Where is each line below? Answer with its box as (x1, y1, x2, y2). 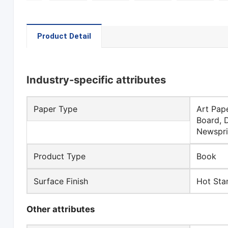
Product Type (34, 151, 86, 162)
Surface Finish (34, 176, 89, 187)
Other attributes (26, 204, 95, 215)
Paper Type (34, 104, 78, 115)
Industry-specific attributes (26, 73, 166, 87)
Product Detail (37, 32, 92, 41)
